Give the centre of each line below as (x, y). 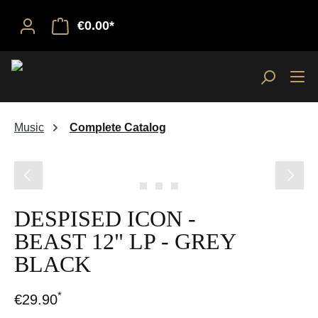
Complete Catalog (118, 127)
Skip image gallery (60, 158)
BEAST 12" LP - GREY (125, 241)
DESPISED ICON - (105, 219)
